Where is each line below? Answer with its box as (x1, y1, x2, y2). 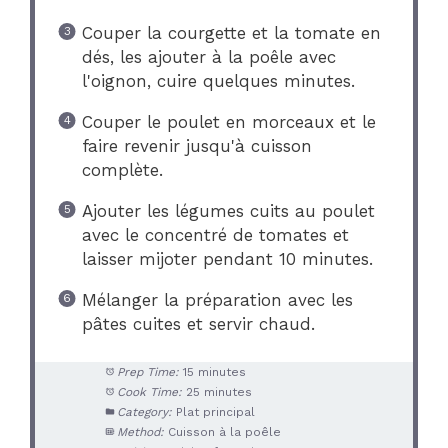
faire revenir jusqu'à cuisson (81, 136, 312, 157)
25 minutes (185, 384, 252, 399)
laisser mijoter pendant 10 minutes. (81, 249, 373, 270)
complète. (81, 160, 163, 181)
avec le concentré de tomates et (81, 225, 349, 246)
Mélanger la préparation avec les (81, 290, 353, 311)
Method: (116, 424, 164, 439)
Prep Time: (116, 364, 179, 379)
